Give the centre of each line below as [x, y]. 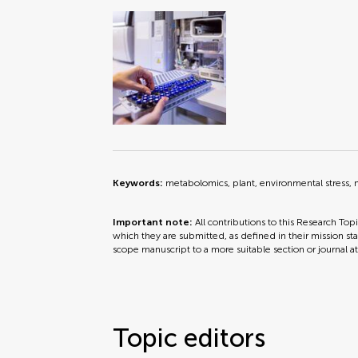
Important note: [154, 222]
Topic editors [189, 338]
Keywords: [139, 183]
